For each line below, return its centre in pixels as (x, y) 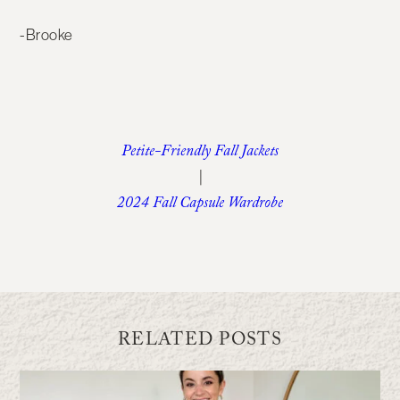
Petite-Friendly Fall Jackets (200, 154)
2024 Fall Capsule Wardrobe (200, 205)
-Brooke (46, 35)
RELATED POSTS (200, 342)
